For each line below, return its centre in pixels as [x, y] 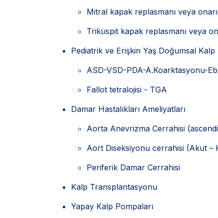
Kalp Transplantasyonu [114, 187]
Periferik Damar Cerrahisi [133, 167]
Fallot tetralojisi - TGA [127, 90]
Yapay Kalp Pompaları [112, 206]
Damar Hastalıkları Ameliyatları [128, 109]
